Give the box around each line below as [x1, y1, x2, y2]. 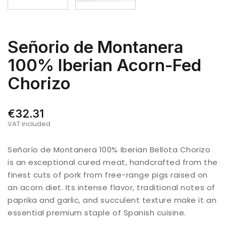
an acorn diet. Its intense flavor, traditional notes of [8, 182, 215, 193]
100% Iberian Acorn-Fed [8, 55, 201, 76]
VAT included [8, 119, 50, 129]
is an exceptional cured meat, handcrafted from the [8, 157, 218, 168]
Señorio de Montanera [8, 37, 183, 58]
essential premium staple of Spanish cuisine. [8, 207, 186, 218]
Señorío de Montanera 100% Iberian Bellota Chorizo [8, 144, 211, 155]
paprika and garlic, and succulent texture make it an [8, 195, 217, 206]
